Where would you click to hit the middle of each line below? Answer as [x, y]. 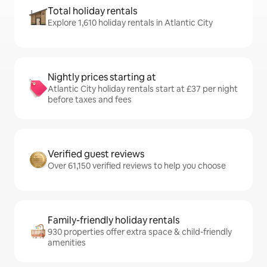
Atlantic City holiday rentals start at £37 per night [143, 89]
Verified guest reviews [96, 154]
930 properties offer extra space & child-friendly [140, 232]
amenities [67, 243]
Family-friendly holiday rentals [114, 220]
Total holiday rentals [92, 11]
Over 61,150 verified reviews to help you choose [137, 166]
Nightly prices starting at [102, 77]
